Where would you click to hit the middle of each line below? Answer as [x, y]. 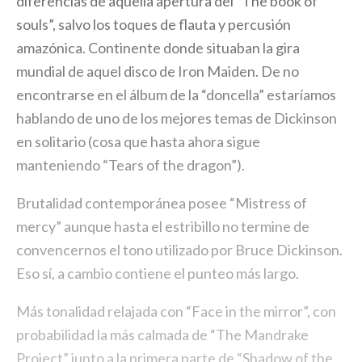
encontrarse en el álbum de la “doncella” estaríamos [176, 95]
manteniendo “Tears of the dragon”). [130, 165]
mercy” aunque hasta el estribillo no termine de [163, 226]
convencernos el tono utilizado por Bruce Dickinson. [179, 250]
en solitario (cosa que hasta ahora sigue [138, 141]
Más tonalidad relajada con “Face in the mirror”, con [176, 311]
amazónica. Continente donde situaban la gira [158, 48]
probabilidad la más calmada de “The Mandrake [162, 335]
